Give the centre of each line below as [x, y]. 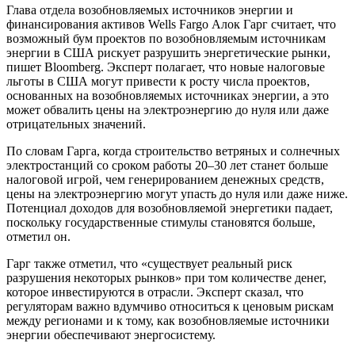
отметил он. [38, 237]
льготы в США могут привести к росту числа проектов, [158, 82]
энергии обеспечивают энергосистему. [111, 335]
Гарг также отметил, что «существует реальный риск [149, 264]
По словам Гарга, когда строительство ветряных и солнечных [173, 151]
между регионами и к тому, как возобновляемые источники [168, 321]
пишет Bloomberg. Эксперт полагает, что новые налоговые [166, 67]
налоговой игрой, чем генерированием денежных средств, [165, 180]
